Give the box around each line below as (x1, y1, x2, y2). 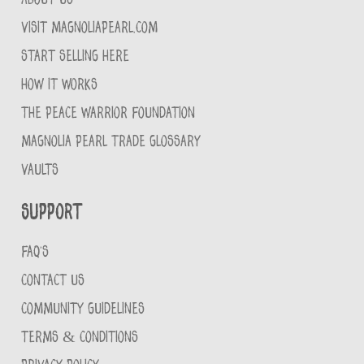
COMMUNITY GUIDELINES (21, 301, 145, 317)
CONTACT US (21, 272, 85, 288)
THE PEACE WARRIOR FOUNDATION (21, 105, 196, 121)
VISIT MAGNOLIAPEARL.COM (21, 19, 158, 36)
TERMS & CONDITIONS (21, 329, 139, 345)
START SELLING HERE (21, 48, 130, 64)
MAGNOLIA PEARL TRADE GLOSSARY (21, 133, 201, 149)
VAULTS (21, 162, 59, 178)
